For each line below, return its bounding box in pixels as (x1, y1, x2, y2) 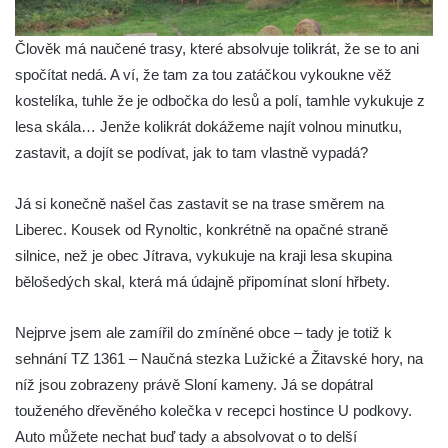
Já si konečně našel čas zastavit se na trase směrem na (15, 194, 384, 212)
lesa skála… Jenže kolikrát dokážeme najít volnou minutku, (15, 117, 402, 135)
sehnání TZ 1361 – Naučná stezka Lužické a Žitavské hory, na (15, 349, 423, 367)
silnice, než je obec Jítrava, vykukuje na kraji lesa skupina (15, 246, 392, 264)
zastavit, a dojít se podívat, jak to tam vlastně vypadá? (15, 143, 368, 161)
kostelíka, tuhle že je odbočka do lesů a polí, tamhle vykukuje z (15, 91, 425, 109)
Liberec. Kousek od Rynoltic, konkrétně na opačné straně (15, 220, 388, 238)
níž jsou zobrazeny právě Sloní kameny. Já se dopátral (15, 375, 373, 393)
